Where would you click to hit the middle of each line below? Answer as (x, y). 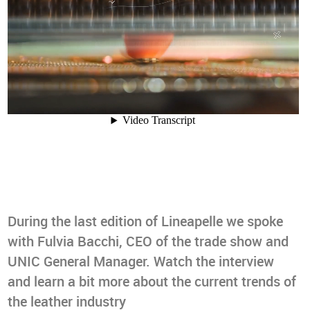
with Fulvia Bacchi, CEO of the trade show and (148, 242)
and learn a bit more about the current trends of (152, 282)
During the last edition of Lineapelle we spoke (146, 222)
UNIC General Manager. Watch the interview (141, 262)
